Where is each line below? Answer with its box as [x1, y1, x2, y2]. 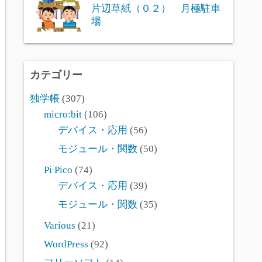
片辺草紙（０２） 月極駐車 [91, 2, 220, 14]
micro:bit [44, 109, 82, 120]
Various [44, 220, 75, 231]
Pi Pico [44, 164, 73, 175]
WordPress [44, 239, 88, 250]
